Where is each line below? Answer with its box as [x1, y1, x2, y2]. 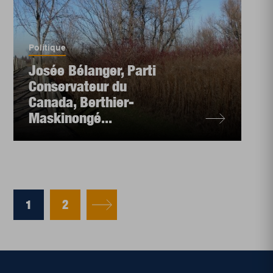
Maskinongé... [29, 109, 113, 126]
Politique [29, 43, 66, 52]
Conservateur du [29, 77, 127, 94]
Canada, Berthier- [29, 93, 135, 110]
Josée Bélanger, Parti [29, 62, 157, 79]
